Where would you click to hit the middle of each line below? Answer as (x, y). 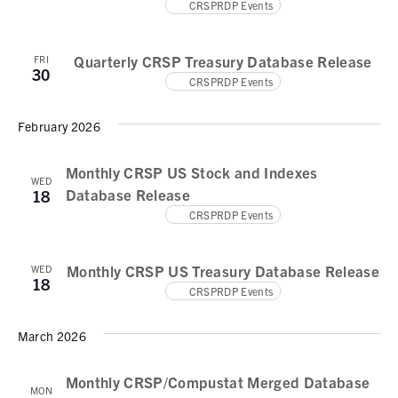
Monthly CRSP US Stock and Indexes (191, 172)
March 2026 (52, 336)
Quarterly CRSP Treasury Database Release (223, 61)
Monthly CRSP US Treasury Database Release (223, 271)
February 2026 (59, 126)
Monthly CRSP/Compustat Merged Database (218, 382)
